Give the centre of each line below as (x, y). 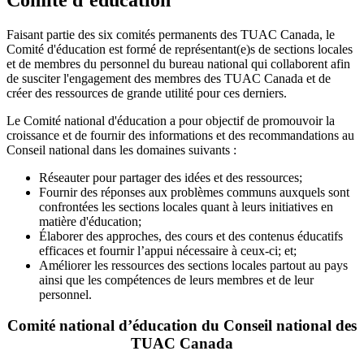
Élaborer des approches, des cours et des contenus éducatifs (191, 236)
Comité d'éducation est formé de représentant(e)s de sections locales (180, 49)
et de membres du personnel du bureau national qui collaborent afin (178, 63)
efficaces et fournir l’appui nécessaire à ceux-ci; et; (168, 250)
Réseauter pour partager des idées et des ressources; (171, 177)
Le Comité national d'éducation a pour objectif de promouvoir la (171, 120)
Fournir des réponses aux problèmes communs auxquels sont (194, 192)
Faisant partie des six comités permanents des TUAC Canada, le (171, 34)
